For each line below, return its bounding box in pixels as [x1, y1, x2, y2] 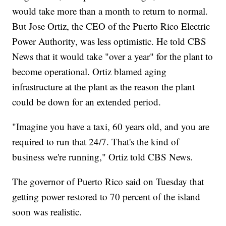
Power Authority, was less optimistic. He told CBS [12, 35, 207, 48]
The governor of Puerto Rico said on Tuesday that [12, 175, 204, 188]
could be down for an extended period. [12, 95, 161, 108]
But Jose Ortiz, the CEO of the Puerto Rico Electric [12, 20, 210, 33]
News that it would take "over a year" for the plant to [12, 50, 213, 63]
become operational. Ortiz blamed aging [12, 65, 167, 78]
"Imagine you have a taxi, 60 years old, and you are [12, 120, 210, 133]
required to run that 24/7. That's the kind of [12, 135, 180, 148]
